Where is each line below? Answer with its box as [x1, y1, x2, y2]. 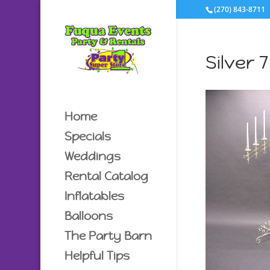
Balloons [64, 208, 113, 223]
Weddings [64, 148, 121, 163]
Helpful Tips [64, 248, 130, 263]
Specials [64, 128, 111, 143]
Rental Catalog [64, 168, 149, 183]
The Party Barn [64, 228, 152, 243]
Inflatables [64, 188, 125, 203]
